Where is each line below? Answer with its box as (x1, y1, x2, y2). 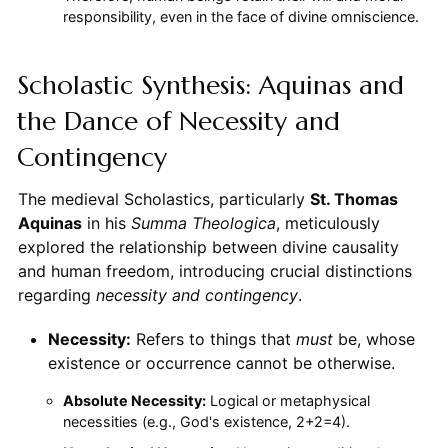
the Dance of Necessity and (16, 104, 340, 137)
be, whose (332, 328, 415, 349)
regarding (17, 284, 96, 305)
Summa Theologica (130, 212, 276, 233)
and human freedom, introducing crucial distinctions (17, 260, 412, 281)
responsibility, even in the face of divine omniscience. (62, 7, 419, 25)
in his (81, 212, 131, 233)
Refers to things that (130, 328, 296, 349)
